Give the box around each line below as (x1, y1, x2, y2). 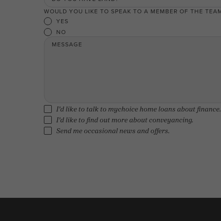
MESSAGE (51, 40, 82, 49)
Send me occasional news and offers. (56, 125, 170, 136)
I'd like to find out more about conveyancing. (56, 114, 193, 125)
